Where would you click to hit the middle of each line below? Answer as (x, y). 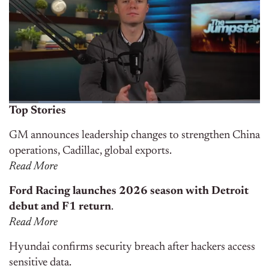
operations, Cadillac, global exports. (90, 151)
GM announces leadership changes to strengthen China (134, 136)
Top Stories (38, 111)
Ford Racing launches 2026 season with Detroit (129, 192)
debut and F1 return (60, 207)
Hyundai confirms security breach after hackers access (132, 247)
